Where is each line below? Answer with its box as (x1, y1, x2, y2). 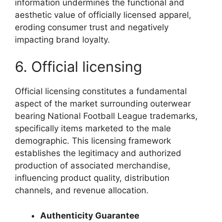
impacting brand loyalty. (15, 34, 110, 45)
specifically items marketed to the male (15, 123, 171, 133)
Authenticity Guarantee (40, 210, 139, 221)
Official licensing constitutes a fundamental (15, 86, 187, 96)
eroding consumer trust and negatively (15, 22, 168, 32)
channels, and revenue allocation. (15, 185, 149, 195)
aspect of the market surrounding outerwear (15, 99, 191, 109)
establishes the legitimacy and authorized (15, 148, 181, 158)
